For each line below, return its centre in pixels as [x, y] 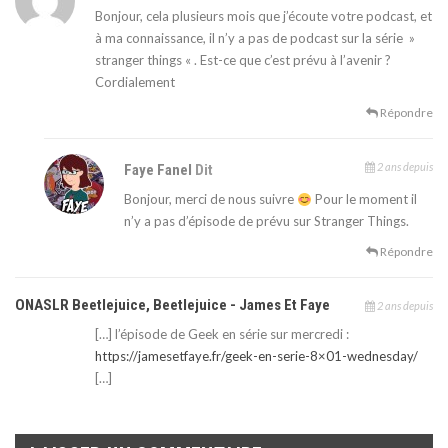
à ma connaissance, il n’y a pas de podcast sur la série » [255, 38]
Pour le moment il [365, 199]
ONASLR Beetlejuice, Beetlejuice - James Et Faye [172, 305]
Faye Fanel [160, 170]
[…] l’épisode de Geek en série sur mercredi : [222, 334]
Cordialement [135, 82]
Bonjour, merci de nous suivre [211, 199]
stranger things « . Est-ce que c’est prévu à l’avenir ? [243, 60]
